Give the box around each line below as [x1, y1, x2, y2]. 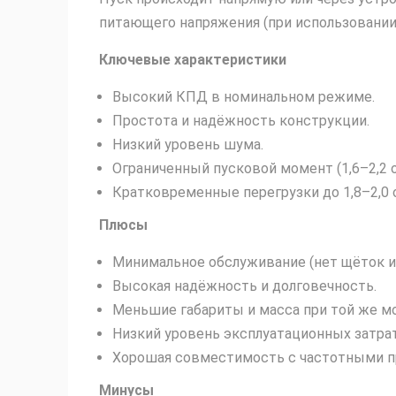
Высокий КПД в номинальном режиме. [112, 88, 375, 105]
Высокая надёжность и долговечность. [112, 277, 377, 294]
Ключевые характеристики [99, 50, 286, 68]
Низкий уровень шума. [112, 135, 263, 153]
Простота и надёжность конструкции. [112, 111, 369, 129]
